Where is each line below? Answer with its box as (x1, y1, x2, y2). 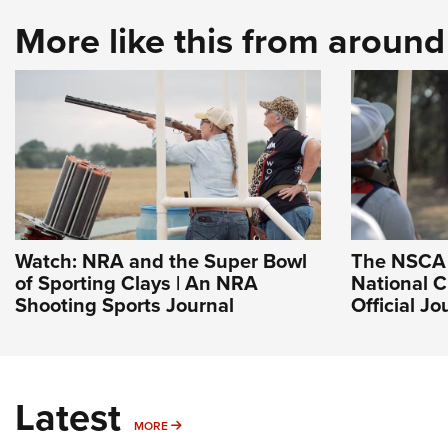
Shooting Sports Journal (15, 290, 234, 320)
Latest (15, 389, 121, 445)
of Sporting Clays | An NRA (15, 268, 258, 298)
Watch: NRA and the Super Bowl (15, 246, 307, 276)
